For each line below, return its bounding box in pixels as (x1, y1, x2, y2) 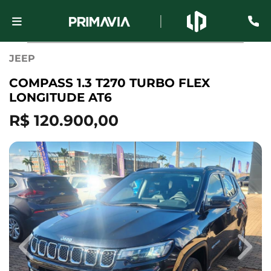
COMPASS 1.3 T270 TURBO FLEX (9, 76, 210, 90)
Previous (27, 247, 69, 259)
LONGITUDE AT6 (9, 90, 112, 105)
